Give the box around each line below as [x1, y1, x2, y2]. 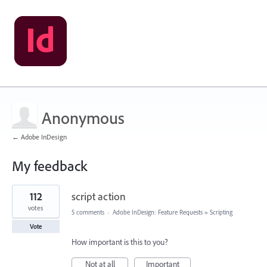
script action [72, 190, 126, 203]
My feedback [12, 157, 87, 175]
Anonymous [42, 107, 125, 128]
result [12, 192, 30, 203]
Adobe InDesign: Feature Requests [113, 208, 203, 216]
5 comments [72, 208, 104, 216]
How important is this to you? [72, 237, 168, 247]
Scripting [210, 208, 232, 216]
